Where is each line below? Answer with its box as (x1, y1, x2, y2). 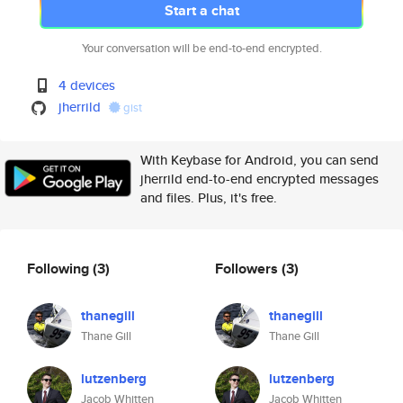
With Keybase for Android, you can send (140, 150, 379, 169)
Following (27, 257, 93, 279)
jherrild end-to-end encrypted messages (140, 169, 379, 188)
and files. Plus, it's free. (140, 188, 277, 207)
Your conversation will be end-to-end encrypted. (81, 40, 322, 57)
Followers (215, 257, 282, 279)
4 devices (58, 76, 116, 94)
